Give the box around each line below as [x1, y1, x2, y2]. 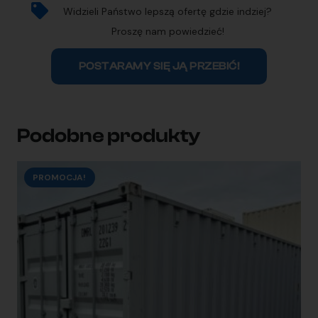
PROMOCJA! [33, 172, 87, 184]
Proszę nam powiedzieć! [111, 25, 224, 38]
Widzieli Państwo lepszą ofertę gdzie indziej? [63, 5, 272, 18]
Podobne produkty [17, 124, 200, 147]
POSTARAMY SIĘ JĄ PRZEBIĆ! [78, 60, 240, 72]
